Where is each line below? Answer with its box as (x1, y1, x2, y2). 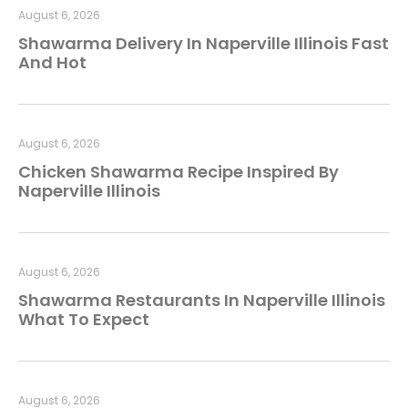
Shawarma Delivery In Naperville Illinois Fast (18, 32, 389, 56)
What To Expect (18, 308, 149, 331)
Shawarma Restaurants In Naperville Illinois (18, 289, 385, 312)
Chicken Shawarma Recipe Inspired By (18, 160, 339, 184)
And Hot (18, 51, 87, 75)
